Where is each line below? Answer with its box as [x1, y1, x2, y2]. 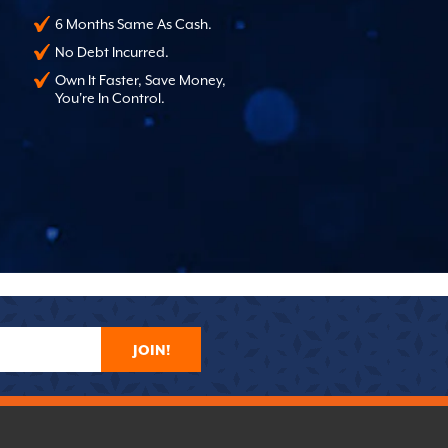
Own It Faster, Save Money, [55, 71, 226, 88]
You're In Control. [55, 89, 165, 106]
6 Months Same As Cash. [55, 15, 212, 32]
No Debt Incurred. [55, 43, 169, 60]
